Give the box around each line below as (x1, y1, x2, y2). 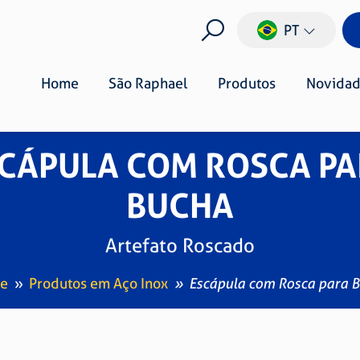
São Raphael (108, 75, 188, 92)
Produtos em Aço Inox (28, 275, 168, 292)
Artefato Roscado (104, 235, 255, 257)
